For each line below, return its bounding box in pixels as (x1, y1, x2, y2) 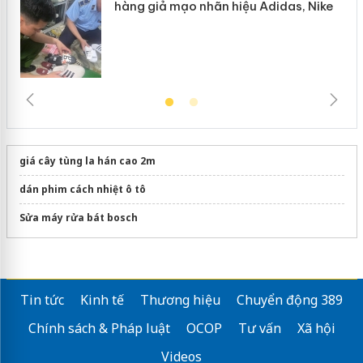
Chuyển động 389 (237, 290, 343, 309)
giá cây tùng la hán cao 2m (19, 153, 156, 168)
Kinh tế (80, 290, 124, 309)
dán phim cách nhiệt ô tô (19, 181, 146, 196)
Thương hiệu (140, 290, 220, 309)
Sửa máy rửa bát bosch (19, 210, 138, 224)
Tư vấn (237, 318, 281, 337)
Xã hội (297, 318, 335, 337)
